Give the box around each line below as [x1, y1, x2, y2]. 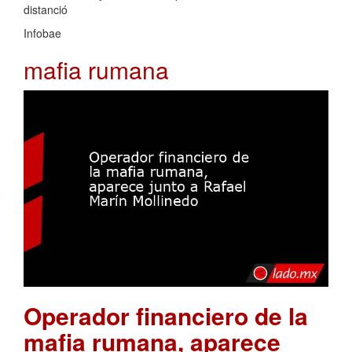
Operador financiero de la [24, 298, 308, 332]
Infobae [24, 25, 61, 42]
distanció [24, 2, 68, 18]
